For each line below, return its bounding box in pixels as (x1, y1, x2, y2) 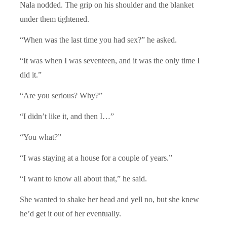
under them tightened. (20, 14, 89, 23)
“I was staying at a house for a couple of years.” (20, 153, 172, 162)
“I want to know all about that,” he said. (20, 174, 147, 183)
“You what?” (20, 132, 61, 141)
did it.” (20, 70, 42, 79)
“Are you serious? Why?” (20, 91, 102, 100)
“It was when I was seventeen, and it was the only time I (20, 56, 200, 65)
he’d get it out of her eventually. (20, 209, 121, 218)
